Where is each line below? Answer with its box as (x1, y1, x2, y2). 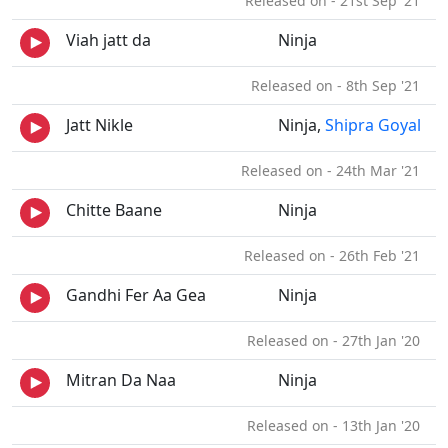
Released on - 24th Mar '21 (241, 161, 428, 180)
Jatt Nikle (66, 114, 133, 136)
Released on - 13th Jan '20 (247, 416, 428, 435)
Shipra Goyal (325, 114, 421, 136)
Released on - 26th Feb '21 (244, 246, 428, 265)
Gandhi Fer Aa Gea (66, 284, 206, 306)
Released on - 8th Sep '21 (251, 76, 428, 95)
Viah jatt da (66, 29, 151, 51)
